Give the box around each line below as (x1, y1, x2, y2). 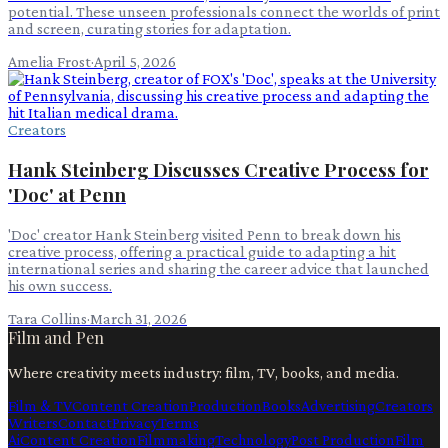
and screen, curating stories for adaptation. (8, 20, 291, 38)
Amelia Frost (8, 53, 91, 71)
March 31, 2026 (90, 309, 187, 327)
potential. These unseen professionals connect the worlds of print (8, 3, 440, 21)
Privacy (112, 413, 158, 431)
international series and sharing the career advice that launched (8, 259, 429, 277)
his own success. (8, 276, 112, 294)
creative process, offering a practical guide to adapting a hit (8, 242, 396, 260)
